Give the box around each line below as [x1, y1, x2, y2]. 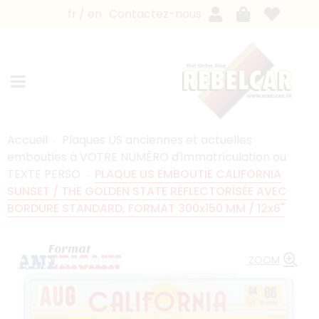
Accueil [7, 131, 48, 148]
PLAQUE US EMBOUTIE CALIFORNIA [95, 165, 281, 182]
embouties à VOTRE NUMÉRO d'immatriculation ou [7, 148, 286, 165]
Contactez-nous [109, 5, 202, 22]
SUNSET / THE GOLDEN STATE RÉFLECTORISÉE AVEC [7, 182, 287, 199]
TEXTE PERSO [7, 165, 80, 182]
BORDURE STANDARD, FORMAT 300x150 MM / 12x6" [7, 199, 285, 216]
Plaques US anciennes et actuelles [62, 131, 252, 148]
